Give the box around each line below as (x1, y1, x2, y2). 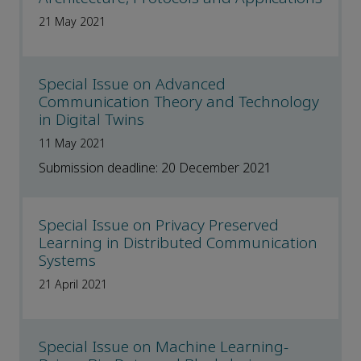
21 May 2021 (39, 14, 106, 31)
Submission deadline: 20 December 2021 (39, 159, 272, 178)
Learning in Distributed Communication (39, 232, 317, 255)
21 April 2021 (39, 276, 107, 293)
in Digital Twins (39, 109, 144, 131)
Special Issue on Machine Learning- (39, 336, 288, 359)
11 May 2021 (39, 135, 106, 152)
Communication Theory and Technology (39, 91, 319, 114)
